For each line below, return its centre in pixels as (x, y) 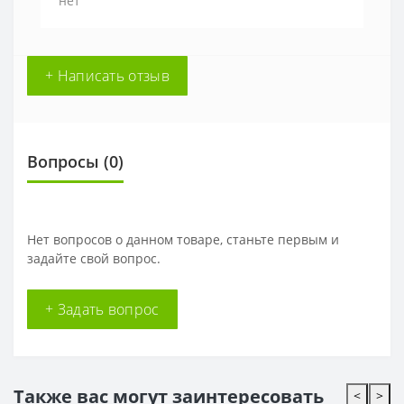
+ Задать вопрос (102, 309)
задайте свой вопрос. (94, 258)
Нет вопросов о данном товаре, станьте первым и (183, 239)
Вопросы (63, 161)
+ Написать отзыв (107, 76)
